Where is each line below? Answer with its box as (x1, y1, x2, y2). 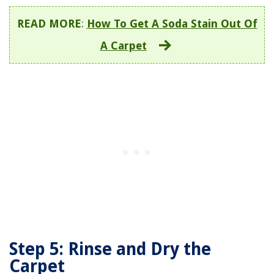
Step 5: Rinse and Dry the (9, 239, 211, 259)
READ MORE (17, 17, 81, 30)
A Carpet (100, 39, 147, 52)
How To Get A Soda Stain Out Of (86, 17, 257, 30)
